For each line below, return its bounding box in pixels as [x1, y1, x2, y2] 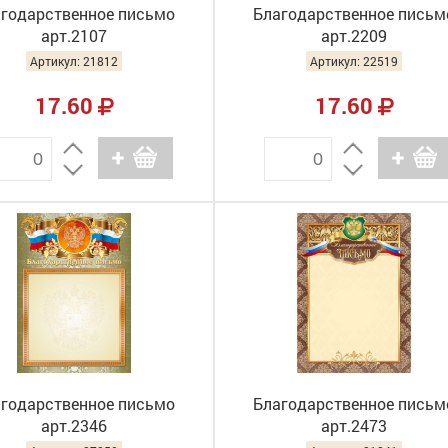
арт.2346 [41, 415, 107, 436]
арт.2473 [321, 415, 387, 436]
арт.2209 [321, 25, 387, 46]
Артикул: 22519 [310, 53, 398, 69]
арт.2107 [41, 25, 107, 46]
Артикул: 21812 [30, 53, 118, 69]
